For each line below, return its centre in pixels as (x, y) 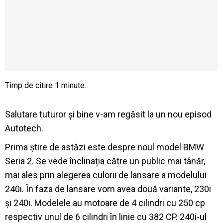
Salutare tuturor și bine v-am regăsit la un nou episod (108, 114)
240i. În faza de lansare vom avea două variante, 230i (108, 189)
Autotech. (24, 128)
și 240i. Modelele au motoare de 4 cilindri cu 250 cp (105, 203)
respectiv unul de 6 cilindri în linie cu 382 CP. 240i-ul (106, 217)
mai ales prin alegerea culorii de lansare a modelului (106, 175)
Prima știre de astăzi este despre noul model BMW (105, 147)
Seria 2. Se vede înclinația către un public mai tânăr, (105, 161)
